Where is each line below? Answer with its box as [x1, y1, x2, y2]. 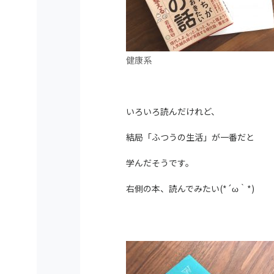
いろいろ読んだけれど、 [126, 105, 220, 117]
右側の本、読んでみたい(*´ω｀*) [126, 182, 254, 194]
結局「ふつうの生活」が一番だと [126, 131, 254, 143]
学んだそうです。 [126, 157, 194, 169]
